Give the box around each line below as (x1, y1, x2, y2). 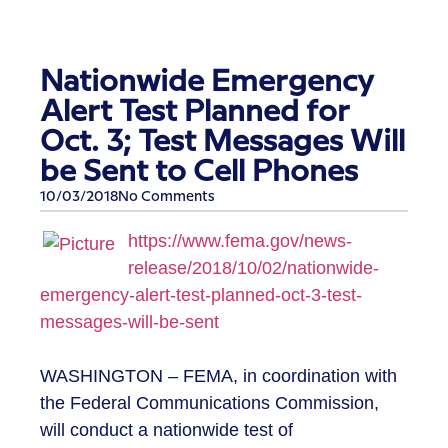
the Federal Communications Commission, (40, 393, 379, 414)
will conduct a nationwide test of (40, 420, 293, 441)
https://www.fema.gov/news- (128, 231, 352, 252)
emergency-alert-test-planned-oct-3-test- (40, 285, 362, 306)
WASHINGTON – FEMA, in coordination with (40, 366, 397, 387)
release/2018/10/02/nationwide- (128, 258, 379, 279)
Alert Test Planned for (40, 98, 350, 127)
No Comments (118, 190, 215, 205)
